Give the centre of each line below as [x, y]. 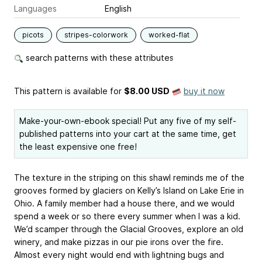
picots [33, 35]
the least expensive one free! [78, 147]
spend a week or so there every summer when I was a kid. [127, 216]
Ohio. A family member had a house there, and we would [124, 204]
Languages [35, 9]
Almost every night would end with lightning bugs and [119, 255]
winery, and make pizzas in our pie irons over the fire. [119, 242]
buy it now [204, 91]
